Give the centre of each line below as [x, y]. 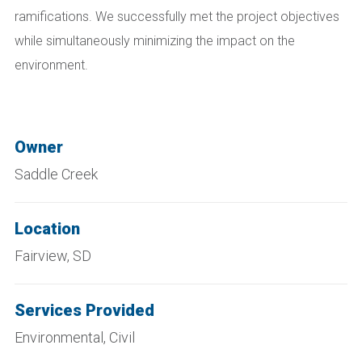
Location [47, 228]
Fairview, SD [53, 255]
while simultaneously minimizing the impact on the [155, 40]
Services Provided [84, 310]
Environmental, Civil [75, 337]
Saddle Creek [56, 174]
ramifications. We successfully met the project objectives [177, 16]
